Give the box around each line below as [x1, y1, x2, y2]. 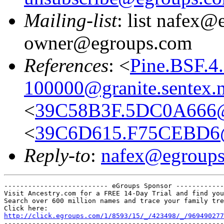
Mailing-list [24, 9, 117, 31]
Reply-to [24, 144, 90, 166]
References [24, 54, 108, 76]
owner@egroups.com [24, 31, 192, 53]
